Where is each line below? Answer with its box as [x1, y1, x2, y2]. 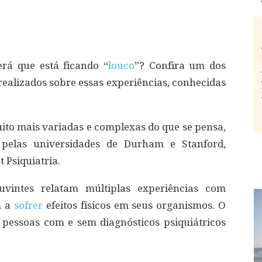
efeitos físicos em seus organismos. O [46, 199, 226, 211]
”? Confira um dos [134, 60, 226, 71]
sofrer [14, 199, 46, 211]
